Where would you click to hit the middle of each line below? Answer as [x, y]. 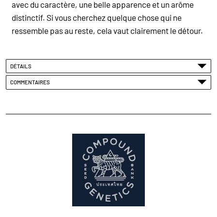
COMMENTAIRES [31, 82]
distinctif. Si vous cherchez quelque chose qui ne [97, 17]
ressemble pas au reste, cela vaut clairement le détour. [107, 30]
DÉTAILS [22, 66]
